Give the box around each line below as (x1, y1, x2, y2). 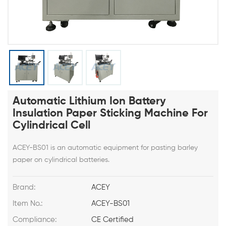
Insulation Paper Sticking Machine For (13, 108, 208, 119)
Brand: (13, 184, 35, 191)
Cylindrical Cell (13, 120, 90, 131)
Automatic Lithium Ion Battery (13, 96, 166, 107)
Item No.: (13, 200, 42, 207)
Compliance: (13, 216, 56, 223)
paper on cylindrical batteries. (13, 156, 109, 163)
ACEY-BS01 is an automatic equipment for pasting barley (13, 144, 198, 151)
